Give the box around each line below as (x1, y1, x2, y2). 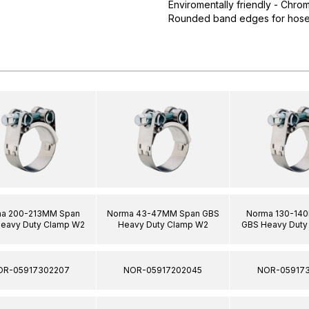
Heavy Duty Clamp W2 (117, 219, 208, 230)
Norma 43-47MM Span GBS (106, 208, 219, 219)
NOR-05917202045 (123, 264, 202, 275)
